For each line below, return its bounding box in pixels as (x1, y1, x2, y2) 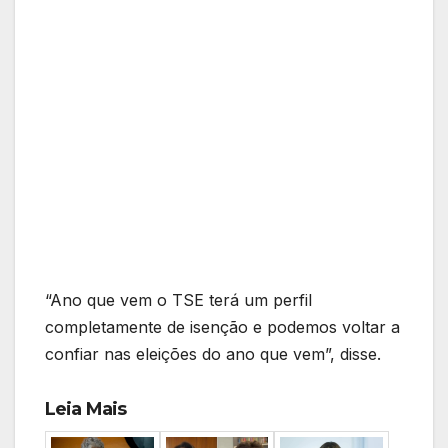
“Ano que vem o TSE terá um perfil (45, 290, 312, 311)
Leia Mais (45, 398, 126, 421)
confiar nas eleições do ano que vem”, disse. (45, 344, 381, 365)
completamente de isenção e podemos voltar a (45, 317, 400, 338)
